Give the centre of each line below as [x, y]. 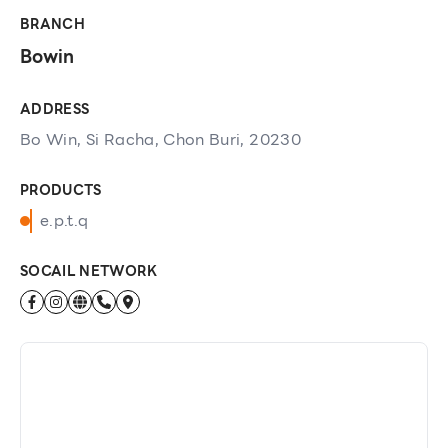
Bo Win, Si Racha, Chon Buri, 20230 [160, 139]
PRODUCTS [61, 190]
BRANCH [53, 24]
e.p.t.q [64, 220]
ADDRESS [55, 109]
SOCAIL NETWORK [88, 271]
